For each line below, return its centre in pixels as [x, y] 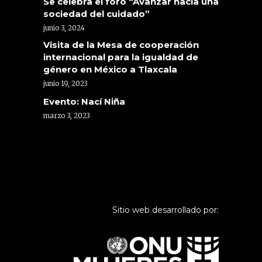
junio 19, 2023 [65, 83]
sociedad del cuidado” [96, 13]
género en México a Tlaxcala [110, 69]
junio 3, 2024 [64, 27]
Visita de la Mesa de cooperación [121, 44]
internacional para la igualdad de [121, 57]
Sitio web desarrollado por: [166, 210]
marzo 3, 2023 [67, 115]
